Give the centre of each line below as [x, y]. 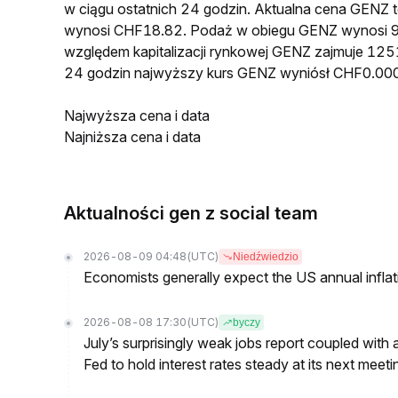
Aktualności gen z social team [191, 213]
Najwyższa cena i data [137, 115]
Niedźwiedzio [266, 257]
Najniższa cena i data [132, 137]
